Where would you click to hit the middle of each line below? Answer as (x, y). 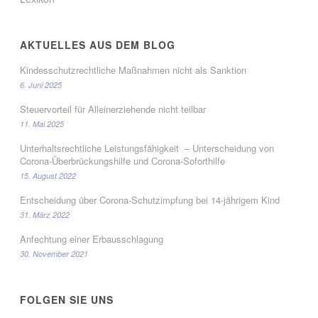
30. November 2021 (54, 254)
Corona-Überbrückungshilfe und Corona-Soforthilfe (123, 161)
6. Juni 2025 (41, 85)
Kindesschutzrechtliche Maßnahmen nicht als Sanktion (133, 70)
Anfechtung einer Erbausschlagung (92, 239)
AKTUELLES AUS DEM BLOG (98, 45)
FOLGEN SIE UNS (67, 300)
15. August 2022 (48, 176)
